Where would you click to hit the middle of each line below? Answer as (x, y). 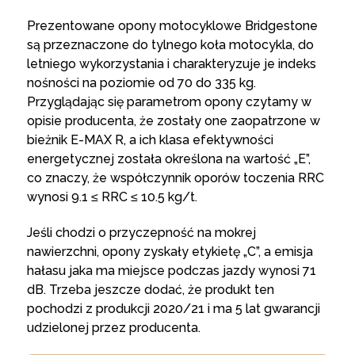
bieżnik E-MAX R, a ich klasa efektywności (150, 139)
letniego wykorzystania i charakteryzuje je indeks (171, 63)
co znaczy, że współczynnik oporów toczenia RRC (175, 177)
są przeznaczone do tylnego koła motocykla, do (170, 44)
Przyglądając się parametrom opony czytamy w (169, 101)
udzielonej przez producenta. (113, 327)
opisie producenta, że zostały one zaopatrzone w (173, 120)
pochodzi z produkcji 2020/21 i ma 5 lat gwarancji (173, 308)
